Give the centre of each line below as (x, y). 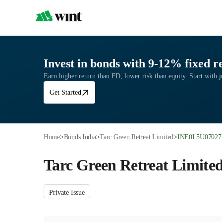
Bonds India (82, 137)
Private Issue (67, 193)
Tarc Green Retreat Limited (139, 137)
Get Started (65, 92)
